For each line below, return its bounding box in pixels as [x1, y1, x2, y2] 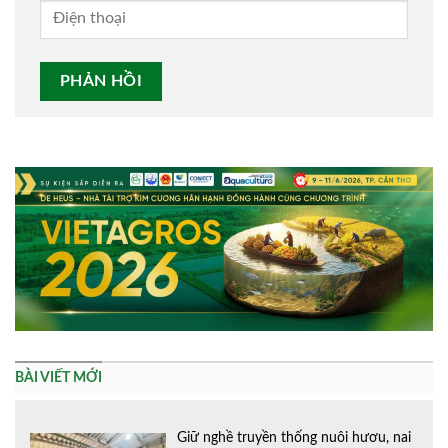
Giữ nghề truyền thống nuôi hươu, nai [177, 430, 412, 445]
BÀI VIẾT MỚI [15, 370, 102, 385]
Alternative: [40, 128, 112, 144]
